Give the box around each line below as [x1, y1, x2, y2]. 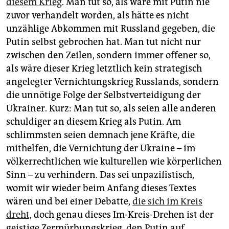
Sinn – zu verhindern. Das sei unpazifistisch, [6, 169, 194, 181]
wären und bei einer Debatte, [6, 196, 132, 208]
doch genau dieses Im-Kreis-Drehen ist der [32, 209, 214, 221]
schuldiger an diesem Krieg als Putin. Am [6, 116, 181, 128]
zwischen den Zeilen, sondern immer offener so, [6, 50, 211, 61]
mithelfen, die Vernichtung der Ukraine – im [6, 143, 195, 154]
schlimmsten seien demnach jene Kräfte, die [6, 129, 195, 141]
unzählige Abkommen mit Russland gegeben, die [6, 23, 215, 35]
